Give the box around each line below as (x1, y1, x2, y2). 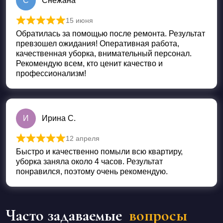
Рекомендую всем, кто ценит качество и (16, 59, 163, 68)
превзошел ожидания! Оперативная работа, (16, 39, 179, 48)
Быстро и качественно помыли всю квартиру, (16, 147, 183, 156)
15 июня (66, 16, 93, 25)
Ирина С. (42, 114, 76, 123)
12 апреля (66, 134, 100, 143)
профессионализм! (16, 69, 86, 78)
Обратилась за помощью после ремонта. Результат (16, 29, 205, 38)
